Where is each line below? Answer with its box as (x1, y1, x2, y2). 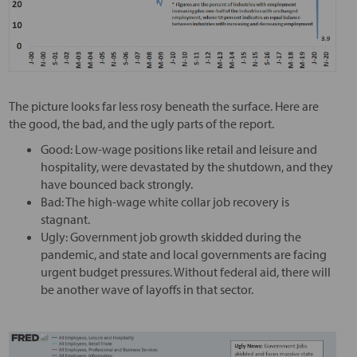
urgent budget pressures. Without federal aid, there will (40, 263, 331, 280)
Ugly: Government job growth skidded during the (40, 228, 301, 245)
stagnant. (40, 210, 90, 227)
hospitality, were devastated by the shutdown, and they (40, 158, 333, 175)
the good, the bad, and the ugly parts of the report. (8, 115, 274, 131)
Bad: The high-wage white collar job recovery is (40, 193, 289, 210)
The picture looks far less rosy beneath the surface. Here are (8, 97, 319, 114)
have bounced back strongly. (40, 175, 193, 192)
